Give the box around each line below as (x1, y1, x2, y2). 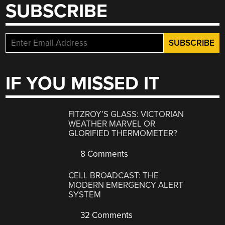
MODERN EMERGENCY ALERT (68, 179, 184, 190)
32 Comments (78, 209, 133, 220)
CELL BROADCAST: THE (68, 170, 159, 181)
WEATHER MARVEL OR (68, 119, 156, 130)
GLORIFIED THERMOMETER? (68, 128, 178, 139)
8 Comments (78, 149, 129, 160)
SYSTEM (68, 189, 101, 200)
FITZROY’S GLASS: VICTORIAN (68, 109, 184, 120)
